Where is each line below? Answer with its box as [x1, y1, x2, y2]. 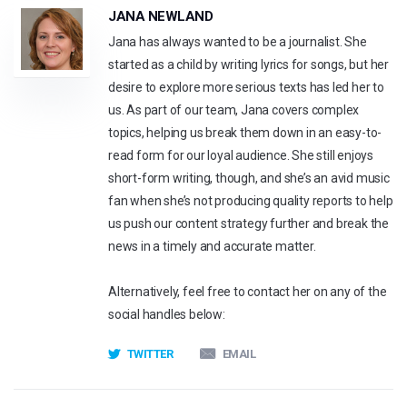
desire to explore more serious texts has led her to [108, 80, 384, 94]
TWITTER [126, 347, 173, 361]
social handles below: [108, 307, 225, 322]
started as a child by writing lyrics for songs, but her [108, 57, 389, 72]
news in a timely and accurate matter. [108, 239, 316, 253]
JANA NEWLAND [108, 8, 213, 25]
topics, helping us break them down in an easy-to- [108, 125, 382, 140]
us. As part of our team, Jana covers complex [108, 103, 360, 117]
